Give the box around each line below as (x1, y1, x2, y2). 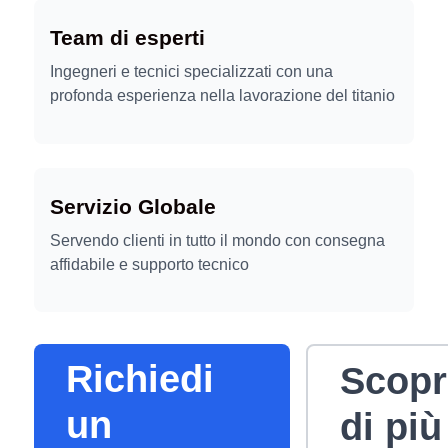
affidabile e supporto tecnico (50, 255, 249, 273)
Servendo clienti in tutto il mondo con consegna (50, 231, 385, 249)
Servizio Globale (50, 194, 216, 218)
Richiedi (66, 356, 214, 400)
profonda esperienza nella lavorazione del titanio (50, 87, 395, 105)
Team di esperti (50, 26, 205, 50)
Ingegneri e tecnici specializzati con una (50, 63, 333, 81)
